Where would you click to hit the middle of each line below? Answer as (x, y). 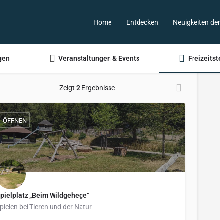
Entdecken (142, 22)
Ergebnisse (97, 88)
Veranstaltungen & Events (99, 58)
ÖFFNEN (14, 120)
